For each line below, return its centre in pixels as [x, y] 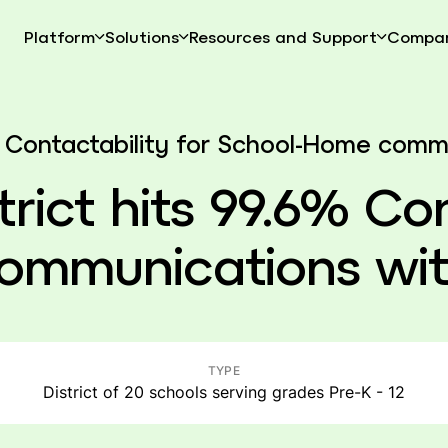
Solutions [141, 36]
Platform [59, 36]
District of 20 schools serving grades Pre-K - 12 [224, 392]
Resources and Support [282, 36]
